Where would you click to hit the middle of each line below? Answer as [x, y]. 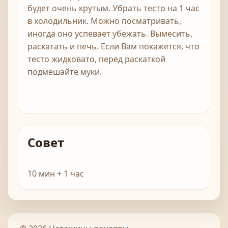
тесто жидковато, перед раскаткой [96, 59]
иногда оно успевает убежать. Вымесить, [110, 34]
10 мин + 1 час [56, 174]
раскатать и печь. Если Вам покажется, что [113, 47]
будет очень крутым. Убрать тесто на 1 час [113, 8]
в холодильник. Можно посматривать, [104, 21]
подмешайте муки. [65, 72]
